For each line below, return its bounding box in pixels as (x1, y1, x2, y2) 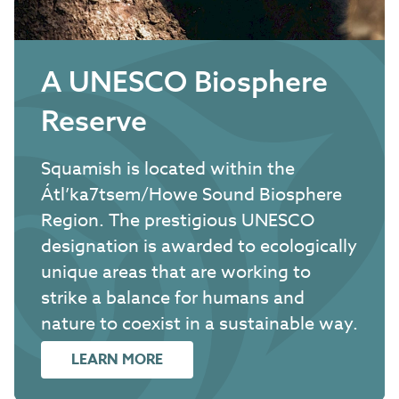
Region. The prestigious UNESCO (41, 208, 314, 234)
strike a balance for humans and (41, 285, 305, 312)
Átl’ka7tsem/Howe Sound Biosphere (41, 182, 342, 208)
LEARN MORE (71, 349, 163, 371)
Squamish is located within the (41, 156, 295, 183)
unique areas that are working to (41, 259, 311, 286)
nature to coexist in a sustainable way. (41, 311, 358, 338)
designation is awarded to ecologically (41, 233, 357, 260)
